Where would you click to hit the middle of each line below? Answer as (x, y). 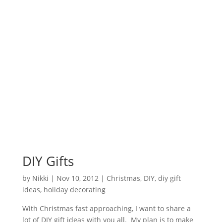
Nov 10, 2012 (77, 178)
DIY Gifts (48, 161)
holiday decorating (74, 189)
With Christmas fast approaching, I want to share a (106, 208)
